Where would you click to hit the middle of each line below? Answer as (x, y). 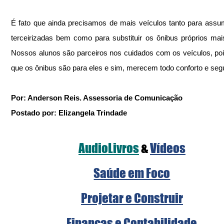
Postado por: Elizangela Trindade (69, 113)
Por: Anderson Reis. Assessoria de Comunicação (97, 98)
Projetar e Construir (132, 198)
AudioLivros (109, 148)
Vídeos (168, 148)
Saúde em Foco (132, 173)
